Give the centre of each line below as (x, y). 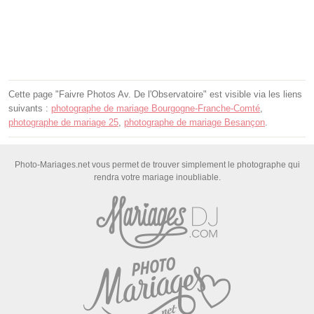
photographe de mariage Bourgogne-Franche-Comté (156, 108)
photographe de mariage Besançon (194, 122)
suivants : (30, 108)
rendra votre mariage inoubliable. (157, 177)
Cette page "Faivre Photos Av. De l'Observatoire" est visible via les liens (155, 94)
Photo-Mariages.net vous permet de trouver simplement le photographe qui (157, 164)
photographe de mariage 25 (63, 122)
